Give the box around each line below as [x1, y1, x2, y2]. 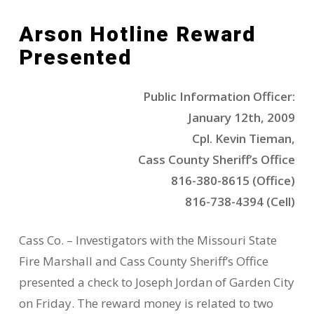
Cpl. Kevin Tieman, [192, 130, 296, 146]
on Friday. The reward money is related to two [18, 295, 273, 311]
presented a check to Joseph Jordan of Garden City [18, 274, 294, 290]
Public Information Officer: [143, 88, 296, 104]
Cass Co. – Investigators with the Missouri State [18, 232, 277, 248]
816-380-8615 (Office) [171, 172, 296, 189]
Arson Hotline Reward [18, 21, 256, 46]
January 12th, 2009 [188, 109, 296, 125]
